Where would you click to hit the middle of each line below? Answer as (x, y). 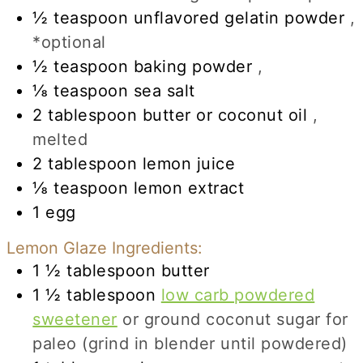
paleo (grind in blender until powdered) (190, 344)
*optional (69, 43)
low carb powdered (238, 295)
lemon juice (189, 164)
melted (60, 140)
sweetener (75, 320)
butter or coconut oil (225, 115)
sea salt (164, 91)
